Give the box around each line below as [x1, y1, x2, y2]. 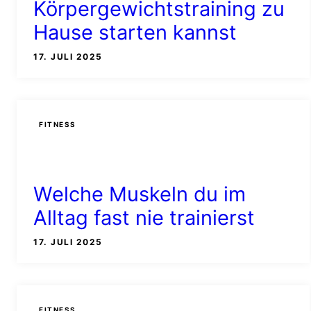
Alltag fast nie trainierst [33, 205, 255, 230]
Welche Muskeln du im [33, 181, 246, 206]
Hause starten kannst [33, 20, 237, 45]
